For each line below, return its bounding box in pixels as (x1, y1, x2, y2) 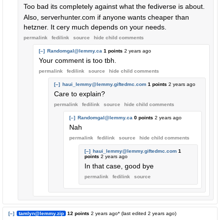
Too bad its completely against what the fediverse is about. (24, 2, 205, 10)
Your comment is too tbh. (39, 56, 116, 64)
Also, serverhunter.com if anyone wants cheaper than (24, 13, 189, 21)
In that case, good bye (84, 162, 154, 170)
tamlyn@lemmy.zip (19, 211, 64, 216)
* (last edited (118, 211, 148, 216)
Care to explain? (54, 90, 105, 98)
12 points (67, 211, 89, 216)
